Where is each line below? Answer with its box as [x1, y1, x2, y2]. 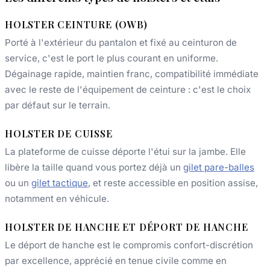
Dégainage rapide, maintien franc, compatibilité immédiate [5, 67, 259, 80]
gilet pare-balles [183, 161, 254, 173]
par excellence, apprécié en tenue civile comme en [5, 254, 227, 266]
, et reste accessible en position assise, [88, 177, 258, 189]
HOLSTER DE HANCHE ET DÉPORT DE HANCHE [5, 220, 248, 233]
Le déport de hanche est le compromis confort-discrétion [5, 239, 253, 251]
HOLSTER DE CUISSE [5, 127, 113, 140]
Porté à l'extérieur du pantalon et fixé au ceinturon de [5, 36, 237, 48]
